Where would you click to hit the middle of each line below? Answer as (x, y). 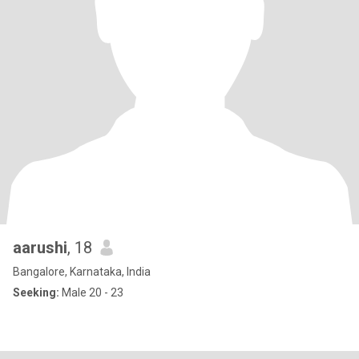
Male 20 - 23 (91, 292)
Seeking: (36, 292)
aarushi (40, 248)
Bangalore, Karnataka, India (82, 272)
